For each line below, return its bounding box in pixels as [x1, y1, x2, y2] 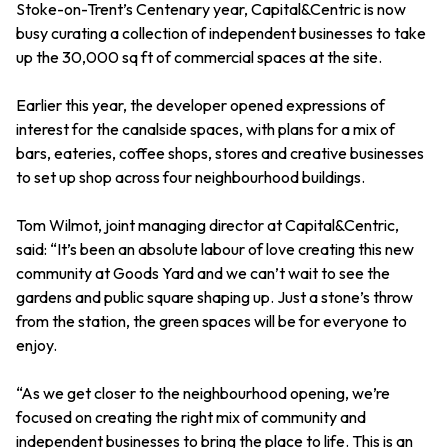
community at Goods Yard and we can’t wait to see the [16, 263, 390, 284]
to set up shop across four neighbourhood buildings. [16, 167, 365, 188]
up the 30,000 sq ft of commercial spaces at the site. [16, 47, 382, 68]
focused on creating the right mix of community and [16, 407, 366, 428]
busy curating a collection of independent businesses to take [16, 23, 426, 44]
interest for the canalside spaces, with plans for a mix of [16, 119, 395, 140]
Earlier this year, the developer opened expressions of [16, 95, 385, 116]
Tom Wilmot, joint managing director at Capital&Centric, [16, 215, 399, 236]
